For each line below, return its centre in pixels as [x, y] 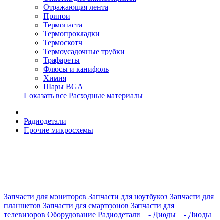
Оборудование [71, 214]
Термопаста [63, 25]
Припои [57, 16]
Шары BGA [63, 87]
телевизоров [25, 214]
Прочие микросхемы [58, 130]
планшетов [22, 206]
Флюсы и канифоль [76, 69]
